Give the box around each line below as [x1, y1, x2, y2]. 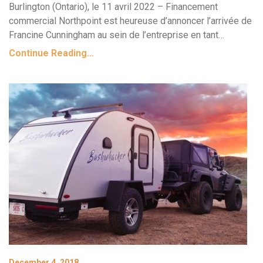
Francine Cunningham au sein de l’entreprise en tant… [9, 29, 224, 41]
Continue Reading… [9, 48, 94, 59]
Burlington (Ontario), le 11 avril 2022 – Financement [9, 1, 218, 12]
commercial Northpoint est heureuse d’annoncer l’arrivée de [9, 15, 252, 26]
